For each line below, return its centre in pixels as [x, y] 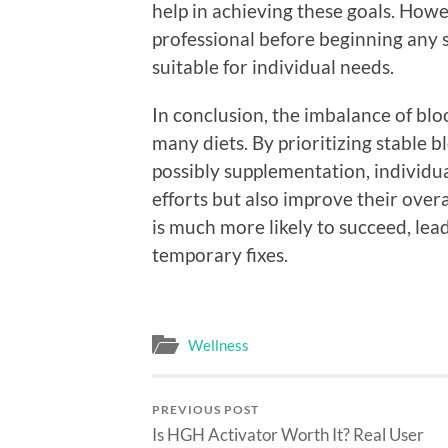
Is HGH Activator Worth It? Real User [288, 435]
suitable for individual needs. [273, 66]
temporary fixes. [220, 254]
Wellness [218, 345]
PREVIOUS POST [205, 410]
